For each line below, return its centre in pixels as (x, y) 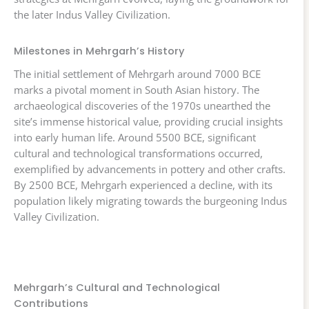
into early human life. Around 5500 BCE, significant (135, 138)
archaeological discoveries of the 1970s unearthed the (142, 106)
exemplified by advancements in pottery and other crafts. (150, 169)
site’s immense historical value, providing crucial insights (148, 122)
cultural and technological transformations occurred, (138, 153)
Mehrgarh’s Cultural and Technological (117, 288)
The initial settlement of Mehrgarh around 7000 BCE (137, 74)
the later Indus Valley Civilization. (92, 15)
